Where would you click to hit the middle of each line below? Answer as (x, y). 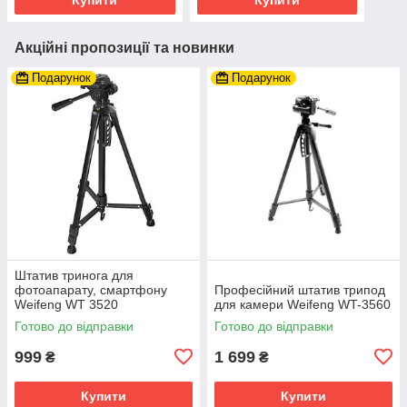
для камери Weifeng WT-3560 (303, 304)
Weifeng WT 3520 (66, 304)
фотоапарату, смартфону (91, 289)
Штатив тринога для (74, 275)
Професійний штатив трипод (300, 289)
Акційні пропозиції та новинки (124, 47)
